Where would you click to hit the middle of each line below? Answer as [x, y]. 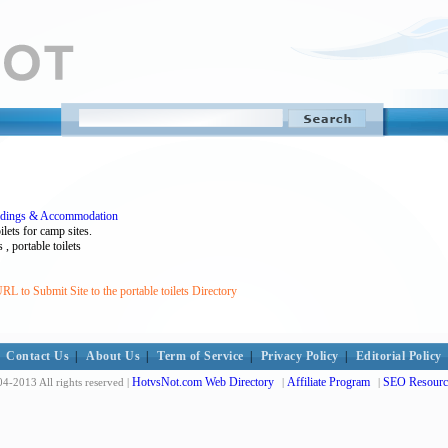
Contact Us [38, 356]
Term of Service [200, 356]
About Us [113, 356]
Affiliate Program [328, 382]
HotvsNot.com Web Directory [203, 382]
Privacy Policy [299, 356]
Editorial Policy [398, 356]
